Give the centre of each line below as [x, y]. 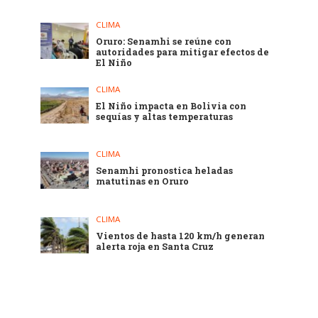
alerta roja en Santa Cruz [155, 246]
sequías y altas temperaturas [165, 117]
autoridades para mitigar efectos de [183, 52]
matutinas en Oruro [143, 181]
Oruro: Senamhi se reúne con [164, 42]
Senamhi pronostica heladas [165, 171]
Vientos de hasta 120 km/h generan [181, 235]
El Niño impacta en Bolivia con [171, 106]
